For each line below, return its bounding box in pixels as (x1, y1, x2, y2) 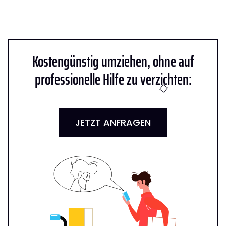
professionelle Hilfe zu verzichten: (34, 67, 192, 91)
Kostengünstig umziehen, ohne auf (32, 49, 194, 73)
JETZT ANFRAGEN (75, 116, 151, 129)
